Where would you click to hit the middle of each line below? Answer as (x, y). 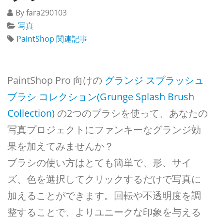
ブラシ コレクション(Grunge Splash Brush (101, 97)
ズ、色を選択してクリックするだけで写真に (104, 179)
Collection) (32, 113)
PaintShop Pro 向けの (56, 80)
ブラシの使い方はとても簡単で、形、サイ (99, 163)
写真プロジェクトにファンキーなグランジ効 (104, 130)
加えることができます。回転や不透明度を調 (104, 195)
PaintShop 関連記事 (52, 39)
